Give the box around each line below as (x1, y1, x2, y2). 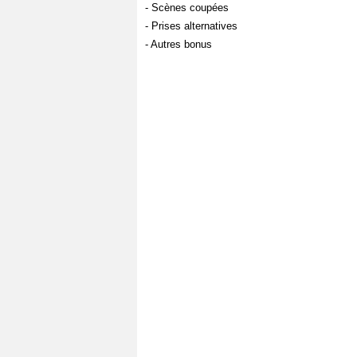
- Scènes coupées (145, 2, 229, 14)
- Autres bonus (145, 38, 212, 50)
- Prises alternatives (145, 20, 237, 32)
